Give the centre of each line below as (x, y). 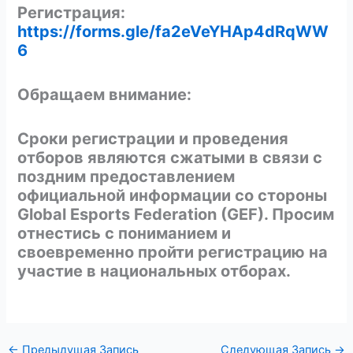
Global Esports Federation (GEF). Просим (176, 214)
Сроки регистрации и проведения (153, 138)
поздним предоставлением (126, 176)
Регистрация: (72, 12)
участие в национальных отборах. (154, 271)
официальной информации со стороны (173, 195)
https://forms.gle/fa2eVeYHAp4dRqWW (173, 31)
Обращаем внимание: (105, 94)
